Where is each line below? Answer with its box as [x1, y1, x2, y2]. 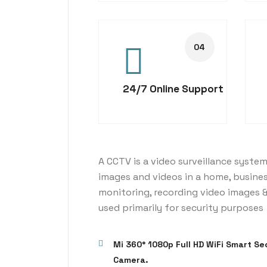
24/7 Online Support [123, 82, 223, 95]
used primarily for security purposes [98, 201, 263, 214]
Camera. [113, 254, 148, 265]
